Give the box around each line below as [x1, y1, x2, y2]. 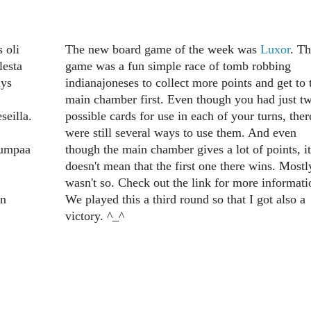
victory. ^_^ [65, 209, 124, 224]
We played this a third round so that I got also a [65, 192, 305, 207]
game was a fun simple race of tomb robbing [65, 59, 291, 74]
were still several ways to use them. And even [65, 126, 296, 140]
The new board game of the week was [65, 42, 260, 57]
